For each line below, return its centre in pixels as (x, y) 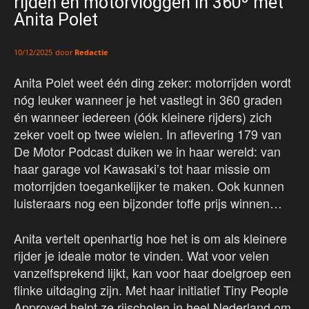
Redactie (91, 52)
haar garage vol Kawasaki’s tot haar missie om (142, 169)
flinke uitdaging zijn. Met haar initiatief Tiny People (151, 290)
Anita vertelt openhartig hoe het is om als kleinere (150, 238)
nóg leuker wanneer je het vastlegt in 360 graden (148, 100)
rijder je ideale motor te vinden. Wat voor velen (141, 256)
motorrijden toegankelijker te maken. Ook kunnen (149, 186)
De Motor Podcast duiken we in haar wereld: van (147, 151)
